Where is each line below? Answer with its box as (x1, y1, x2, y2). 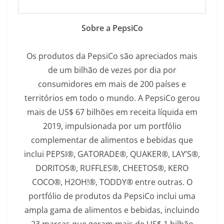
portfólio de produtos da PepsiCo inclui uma (28, 190, 195, 201)
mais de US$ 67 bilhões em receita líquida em (26, 106, 197, 117)
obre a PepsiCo (85, 22, 143, 33)
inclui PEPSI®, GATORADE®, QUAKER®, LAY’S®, (24, 148, 200, 159)
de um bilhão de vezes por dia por (47, 64, 176, 75)
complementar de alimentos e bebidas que (31, 134, 193, 145)
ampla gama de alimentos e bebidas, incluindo (24, 204, 199, 215)
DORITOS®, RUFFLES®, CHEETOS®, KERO (35, 162, 188, 173)
